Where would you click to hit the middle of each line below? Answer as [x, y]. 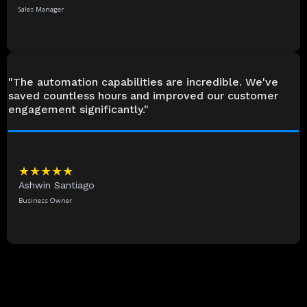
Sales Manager [41, 9]
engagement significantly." [78, 110]
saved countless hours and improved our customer [143, 96]
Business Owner [45, 201]
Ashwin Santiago [57, 185]
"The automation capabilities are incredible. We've [143, 82]
